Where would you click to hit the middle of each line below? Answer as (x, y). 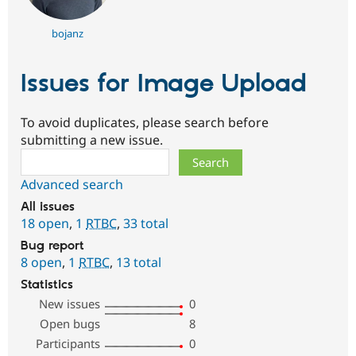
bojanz (67, 34)
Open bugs (70, 323)
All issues (48, 207)
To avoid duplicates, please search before (145, 122)
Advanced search (72, 184)
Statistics (47, 284)
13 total (139, 262)
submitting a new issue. (92, 139)
